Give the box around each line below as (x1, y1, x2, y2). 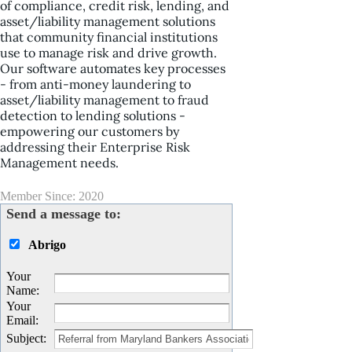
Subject (6, 332, 43, 346)
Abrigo (28, 238, 66, 252)
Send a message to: (6, 206, 121, 222)
